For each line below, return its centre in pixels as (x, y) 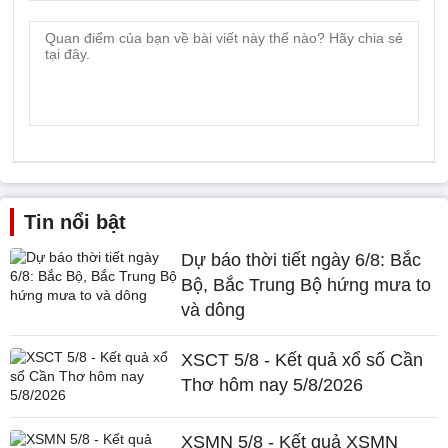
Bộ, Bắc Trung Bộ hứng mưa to (306, 285)
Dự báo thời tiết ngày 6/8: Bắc (301, 260)
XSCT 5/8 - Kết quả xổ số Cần (302, 360)
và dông (213, 310)
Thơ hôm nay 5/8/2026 (272, 385)
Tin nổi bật (75, 222)
